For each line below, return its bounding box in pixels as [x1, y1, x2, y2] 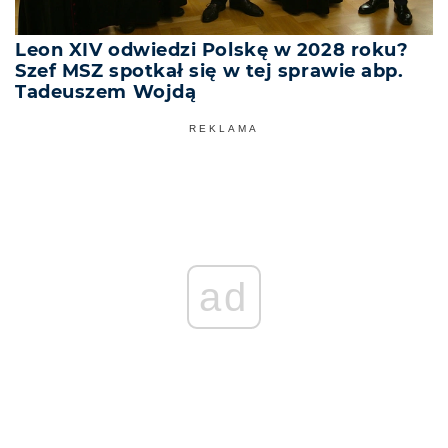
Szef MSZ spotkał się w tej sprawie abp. [15, 60, 404, 82]
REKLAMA [189, 123, 259, 134]
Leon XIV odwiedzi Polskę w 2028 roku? [15, 39, 409, 61]
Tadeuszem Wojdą [15, 81, 197, 103]
